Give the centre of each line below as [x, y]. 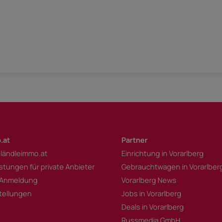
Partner [135, 139]
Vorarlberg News [149, 180]
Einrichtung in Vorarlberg [163, 153]
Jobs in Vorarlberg [152, 193]
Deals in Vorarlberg [153, 206]
